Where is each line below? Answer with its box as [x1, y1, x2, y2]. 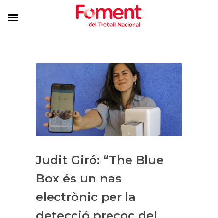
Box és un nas [36, 171, 122, 185]
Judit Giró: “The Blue [36, 152, 163, 167]
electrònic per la [36, 189, 136, 204]
